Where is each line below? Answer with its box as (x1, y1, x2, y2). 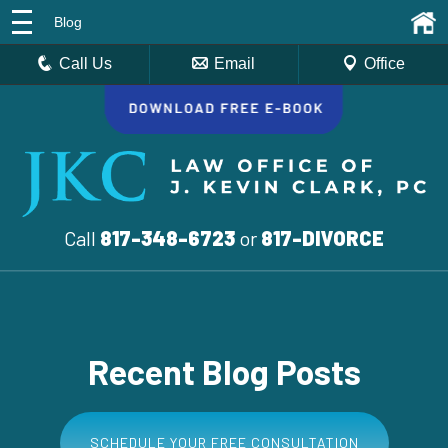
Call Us (59, 55, 113, 72)
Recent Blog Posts (87, 350, 361, 392)
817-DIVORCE (261, 225, 384, 250)
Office (363, 55, 405, 72)
